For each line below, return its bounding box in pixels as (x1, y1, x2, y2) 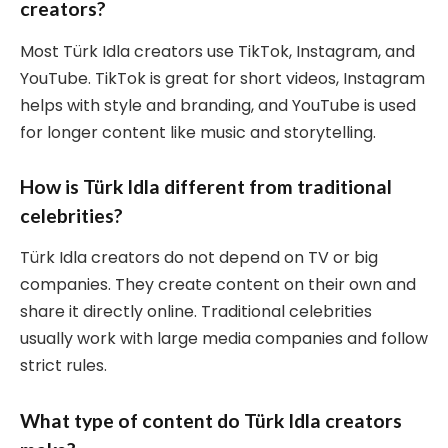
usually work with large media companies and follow (20, 327, 428, 351)
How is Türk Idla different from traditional (20, 174, 392, 198)
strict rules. (20, 354, 107, 378)
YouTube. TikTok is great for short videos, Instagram (20, 66, 425, 90)
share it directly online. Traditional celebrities (20, 300, 372, 324)
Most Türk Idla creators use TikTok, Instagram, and (20, 39, 415, 63)
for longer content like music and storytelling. (20, 120, 376, 144)
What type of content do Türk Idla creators (20, 408, 402, 432)
